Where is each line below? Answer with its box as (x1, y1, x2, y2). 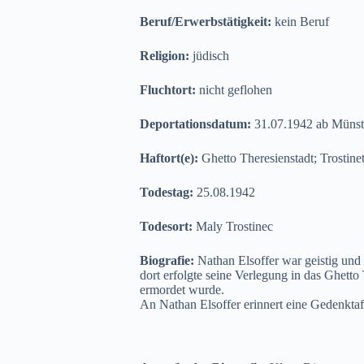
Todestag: (140, 185, 197, 199)
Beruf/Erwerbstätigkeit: (140, 15, 275, 28)
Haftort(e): (140, 151, 201, 165)
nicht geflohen (199, 83, 272, 97)
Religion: (140, 49, 193, 63)
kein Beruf (275, 15, 329, 28)
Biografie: (140, 253, 197, 267)
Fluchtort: (140, 83, 199, 97)
